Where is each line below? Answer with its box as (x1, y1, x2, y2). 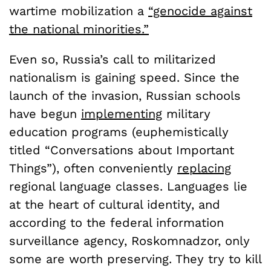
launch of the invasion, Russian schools (9, 88, 241, 103)
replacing (177, 161, 231, 176)
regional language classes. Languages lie (9, 179, 247, 194)
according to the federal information (9, 215, 224, 230)
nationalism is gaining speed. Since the (9, 70, 240, 85)
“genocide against (148, 4, 252, 19)
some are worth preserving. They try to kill (9, 252, 261, 267)
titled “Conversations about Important (9, 143, 234, 158)
